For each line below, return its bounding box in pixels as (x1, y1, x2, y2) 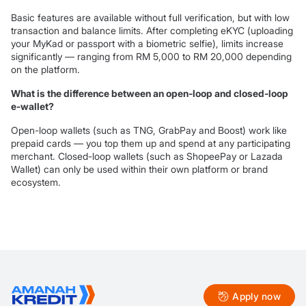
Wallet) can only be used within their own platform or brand (11, 163, 268, 176)
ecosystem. (11, 176, 61, 189)
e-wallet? (11, 100, 54, 113)
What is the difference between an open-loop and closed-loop (11, 87, 288, 100)
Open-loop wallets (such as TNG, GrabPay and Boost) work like (11, 124, 287, 137)
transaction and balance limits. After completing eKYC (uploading (11, 25, 293, 37)
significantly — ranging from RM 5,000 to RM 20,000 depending (11, 51, 292, 63)
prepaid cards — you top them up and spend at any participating (11, 137, 290, 150)
